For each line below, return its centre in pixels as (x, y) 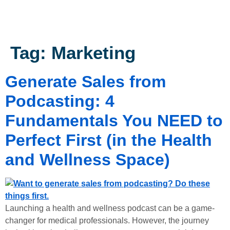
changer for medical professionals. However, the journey (107, 221)
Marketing (93, 53)
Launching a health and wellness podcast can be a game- (110, 208)
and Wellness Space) (88, 160)
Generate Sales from (85, 82)
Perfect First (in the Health (109, 140)
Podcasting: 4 (60, 101)
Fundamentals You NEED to (114, 121)
